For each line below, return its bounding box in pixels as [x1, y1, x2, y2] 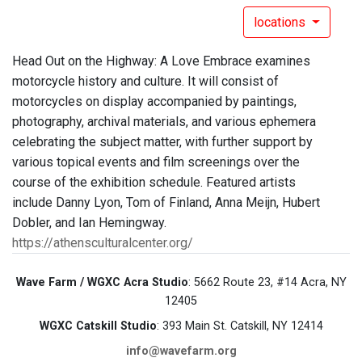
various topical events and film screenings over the [12, 154, 300, 170]
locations [254, 15, 309, 31]
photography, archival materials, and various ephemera [12, 114, 316, 130]
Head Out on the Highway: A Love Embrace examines [12, 53, 310, 69]
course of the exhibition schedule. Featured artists [12, 175, 296, 191]
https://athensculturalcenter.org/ [12, 235, 193, 251]
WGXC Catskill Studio [39, 319, 157, 334]
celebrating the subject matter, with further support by [12, 134, 313, 150]
